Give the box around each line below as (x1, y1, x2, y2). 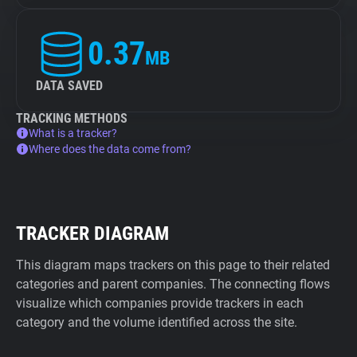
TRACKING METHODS (16, 111, 127, 126)
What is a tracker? (29, 127, 117, 139)
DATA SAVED (36, 78, 103, 93)
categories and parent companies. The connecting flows (16, 277, 330, 292)
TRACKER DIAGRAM (16, 222, 169, 245)
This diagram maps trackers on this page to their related (16, 257, 330, 273)
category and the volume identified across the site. (16, 315, 297, 330)
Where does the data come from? (29, 143, 191, 155)
